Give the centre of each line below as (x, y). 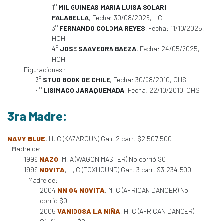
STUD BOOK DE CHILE (76, 80)
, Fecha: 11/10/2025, (175, 28)
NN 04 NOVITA (81, 190)
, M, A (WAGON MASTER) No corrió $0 (112, 159)
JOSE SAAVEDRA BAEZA (98, 49)
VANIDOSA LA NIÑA (89, 211)
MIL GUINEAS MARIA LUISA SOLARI (112, 7)
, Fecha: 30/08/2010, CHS (148, 80)
